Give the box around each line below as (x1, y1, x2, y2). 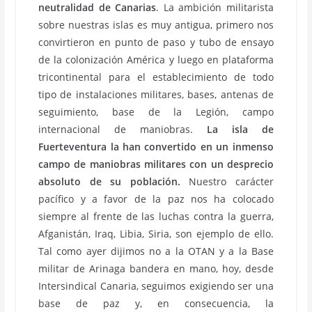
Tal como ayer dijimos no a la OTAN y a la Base (38, 244, 274, 258)
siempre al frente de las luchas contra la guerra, (38, 210, 274, 223)
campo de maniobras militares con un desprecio (38, 157, 274, 171)
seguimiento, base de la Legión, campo (38, 105, 274, 118)
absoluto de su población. (38, 175, 180, 188)
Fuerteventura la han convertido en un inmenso (38, 140, 274, 153)
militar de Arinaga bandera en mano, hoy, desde (38, 262, 274, 275)
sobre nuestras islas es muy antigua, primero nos (38, 18, 274, 31)
